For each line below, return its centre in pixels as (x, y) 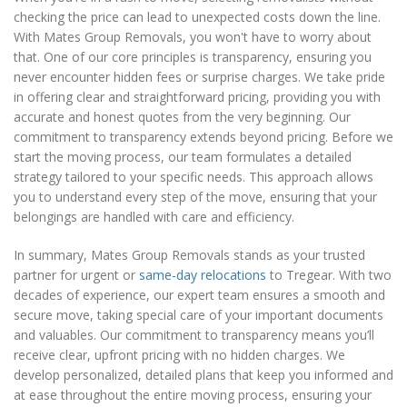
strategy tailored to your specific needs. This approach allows (194, 177)
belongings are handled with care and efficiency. (154, 217)
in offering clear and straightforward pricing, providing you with (197, 97)
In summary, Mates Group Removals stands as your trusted (189, 255)
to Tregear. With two (329, 275)
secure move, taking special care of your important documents (199, 315)
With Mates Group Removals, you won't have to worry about (193, 37)
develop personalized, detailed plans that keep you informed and (203, 375)
